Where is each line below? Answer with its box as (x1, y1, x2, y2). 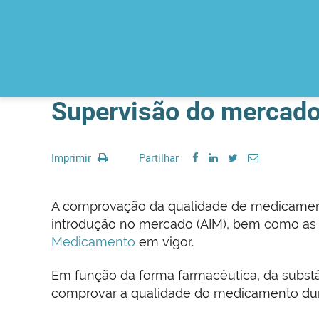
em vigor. (135, 234, 194, 249)
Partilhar (139, 152, 179, 164)
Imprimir (51, 152, 94, 164)
